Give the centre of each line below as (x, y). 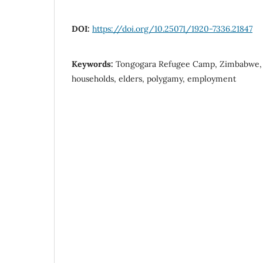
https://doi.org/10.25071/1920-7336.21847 (172, 28)
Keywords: (94, 64)
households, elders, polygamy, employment (154, 78)
